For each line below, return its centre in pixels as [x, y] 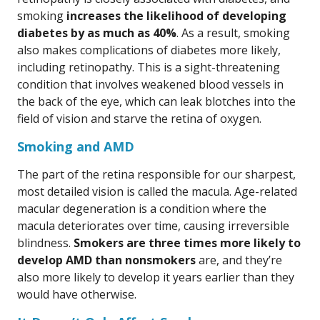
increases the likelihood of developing [176, 16]
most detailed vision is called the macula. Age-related [157, 191]
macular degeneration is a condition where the [142, 209]
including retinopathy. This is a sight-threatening [149, 67]
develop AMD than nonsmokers [106, 260]
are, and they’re [239, 260]
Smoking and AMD [76, 146]
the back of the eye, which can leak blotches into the [156, 101]
